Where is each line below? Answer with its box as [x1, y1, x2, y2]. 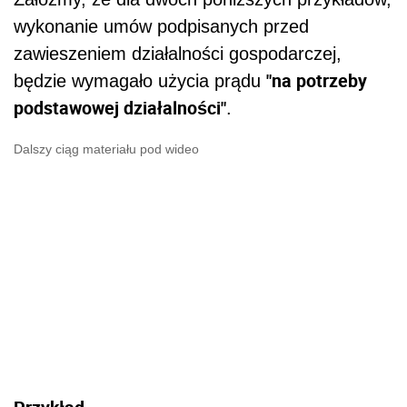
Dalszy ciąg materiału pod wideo [14, 141, 199, 156]
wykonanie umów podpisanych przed [14, 15, 309, 36]
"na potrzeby [266, 67, 367, 93]
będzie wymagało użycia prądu [14, 70, 266, 91]
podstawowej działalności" [14, 94, 226, 120]
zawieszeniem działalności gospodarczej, [14, 43, 342, 64]
